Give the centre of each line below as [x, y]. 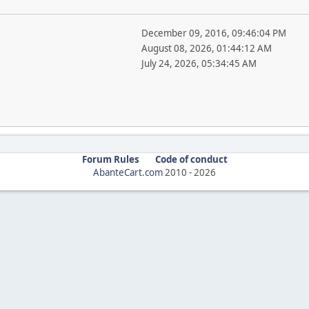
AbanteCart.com [128, 172]
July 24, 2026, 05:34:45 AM [199, 63]
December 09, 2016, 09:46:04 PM [213, 33]
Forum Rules [110, 159]
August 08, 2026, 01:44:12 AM [206, 48]
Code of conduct [191, 159]
